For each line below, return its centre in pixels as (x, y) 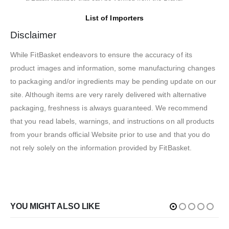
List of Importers (114, 18)
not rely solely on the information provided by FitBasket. (101, 148)
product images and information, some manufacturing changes (113, 68)
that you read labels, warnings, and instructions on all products (112, 121)
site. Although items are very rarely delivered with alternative (109, 95)
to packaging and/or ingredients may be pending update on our (113, 82)
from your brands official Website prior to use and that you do (110, 135)
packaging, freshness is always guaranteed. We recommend (109, 108)
